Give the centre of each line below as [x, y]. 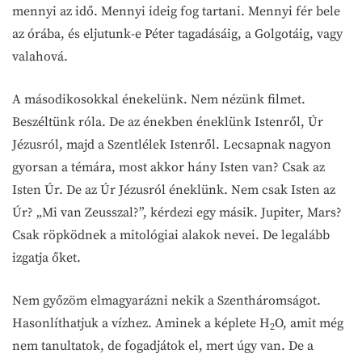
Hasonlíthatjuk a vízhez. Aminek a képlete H [141, 323]
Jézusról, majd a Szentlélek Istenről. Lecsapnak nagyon [172, 144]
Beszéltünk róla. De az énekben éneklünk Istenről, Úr [168, 122]
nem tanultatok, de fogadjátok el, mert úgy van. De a [163, 345]
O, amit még [309, 323]
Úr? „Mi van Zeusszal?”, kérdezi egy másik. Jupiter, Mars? [177, 212]
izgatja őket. [46, 257]
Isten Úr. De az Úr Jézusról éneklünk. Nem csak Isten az [174, 189]
